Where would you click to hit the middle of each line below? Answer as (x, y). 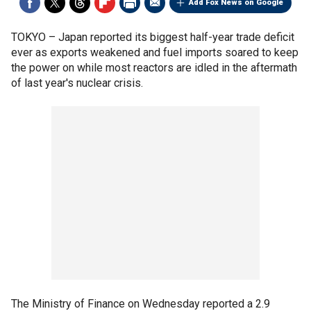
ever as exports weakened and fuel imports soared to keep (155, 52)
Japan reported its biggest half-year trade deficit (176, 37)
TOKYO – (35, 37)
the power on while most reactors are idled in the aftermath (154, 68)
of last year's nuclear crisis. (77, 83)
